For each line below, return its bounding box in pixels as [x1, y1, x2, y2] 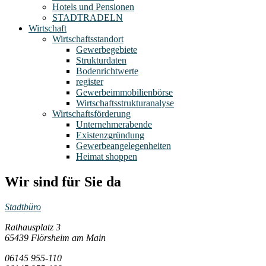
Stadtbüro [5, 201, 41, 212]
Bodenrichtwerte [76, 65, 138, 76]
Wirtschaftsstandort [52, 33, 123, 44]
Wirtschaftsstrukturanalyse [76, 97, 174, 108]
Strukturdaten [76, 55, 126, 65]
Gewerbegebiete [76, 44, 137, 55]
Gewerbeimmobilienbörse [76, 87, 173, 97]
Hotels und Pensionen [52, 1, 134, 12]
